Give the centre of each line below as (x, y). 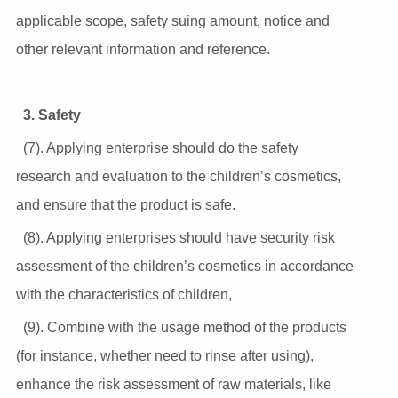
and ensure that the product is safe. (125, 204)
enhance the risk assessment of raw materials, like (173, 384)
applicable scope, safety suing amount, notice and (172, 20)
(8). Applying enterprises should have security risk (179, 237)
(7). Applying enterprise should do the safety (160, 147)
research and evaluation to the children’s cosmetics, (178, 176)
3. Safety (52, 115)
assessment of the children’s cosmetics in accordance (184, 266)
